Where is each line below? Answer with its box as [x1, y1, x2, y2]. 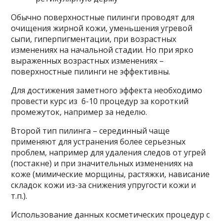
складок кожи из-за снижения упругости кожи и [11, 180, 196, 190]
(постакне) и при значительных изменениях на [11, 158, 193, 169]
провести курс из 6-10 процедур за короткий [11, 96, 189, 107]
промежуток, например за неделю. [11, 107, 147, 117]
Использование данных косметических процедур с [11, 209, 210, 220]
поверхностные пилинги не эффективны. [11, 66, 171, 77]
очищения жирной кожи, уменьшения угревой [11, 23, 193, 34]
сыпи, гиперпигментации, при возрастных [11, 34, 177, 44]
